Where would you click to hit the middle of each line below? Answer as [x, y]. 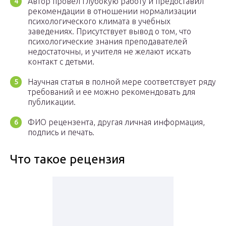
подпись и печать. [61, 132]
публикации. [52, 102]
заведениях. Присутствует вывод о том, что [109, 32]
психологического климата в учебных [99, 21]
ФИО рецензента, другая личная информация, [116, 122]
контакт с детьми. [61, 62]
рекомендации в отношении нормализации [112, 11]
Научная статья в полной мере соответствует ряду [122, 82]
